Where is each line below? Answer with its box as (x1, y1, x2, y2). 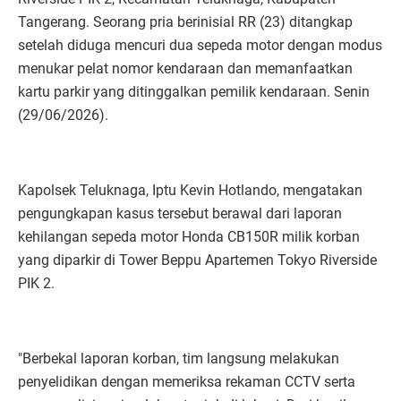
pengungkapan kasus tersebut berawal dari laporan (18, 205, 342, 223)
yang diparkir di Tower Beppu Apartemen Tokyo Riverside (18, 252, 377, 269)
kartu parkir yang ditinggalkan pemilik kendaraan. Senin (18, 83, 370, 101)
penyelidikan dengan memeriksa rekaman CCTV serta (18, 373, 355, 391)
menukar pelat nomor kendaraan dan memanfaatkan (18, 60, 353, 78)
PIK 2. (18, 275, 55, 293)
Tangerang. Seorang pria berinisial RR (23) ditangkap (18, 13, 353, 31)
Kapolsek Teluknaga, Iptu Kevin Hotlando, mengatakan (18, 182, 363, 200)
